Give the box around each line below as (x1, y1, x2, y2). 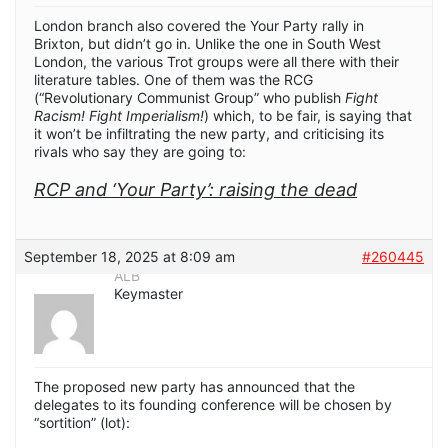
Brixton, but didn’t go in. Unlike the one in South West (34, 35, 381, 53)
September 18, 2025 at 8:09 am (24, 248, 235, 266)
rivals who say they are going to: (34, 143, 246, 161)
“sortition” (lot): (34, 414, 130, 432)
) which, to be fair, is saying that (204, 107, 412, 125)
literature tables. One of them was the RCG (34, 71, 313, 89)
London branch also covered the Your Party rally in (34, 17, 364, 35)
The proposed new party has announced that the (34, 378, 355, 396)
